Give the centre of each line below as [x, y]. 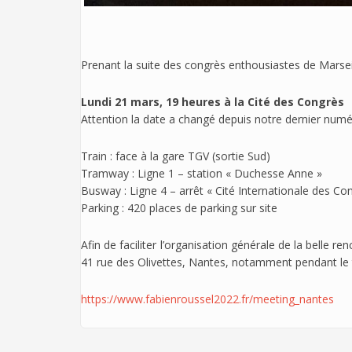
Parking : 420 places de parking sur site [179, 207]
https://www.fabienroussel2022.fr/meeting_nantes [207, 299]
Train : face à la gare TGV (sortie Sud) [176, 156]
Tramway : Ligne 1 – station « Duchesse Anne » [202, 173]
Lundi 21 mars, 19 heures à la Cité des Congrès [213, 101]
